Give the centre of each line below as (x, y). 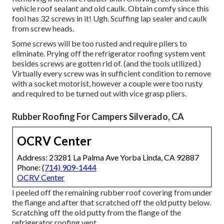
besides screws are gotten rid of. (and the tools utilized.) (106, 63)
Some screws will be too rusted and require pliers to (99, 43)
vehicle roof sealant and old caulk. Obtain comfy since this (110, 8)
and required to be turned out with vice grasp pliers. (99, 93)
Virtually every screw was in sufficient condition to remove (111, 73)
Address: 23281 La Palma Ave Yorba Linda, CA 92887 (108, 157)
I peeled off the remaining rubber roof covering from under (112, 192)
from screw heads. (43, 28)
